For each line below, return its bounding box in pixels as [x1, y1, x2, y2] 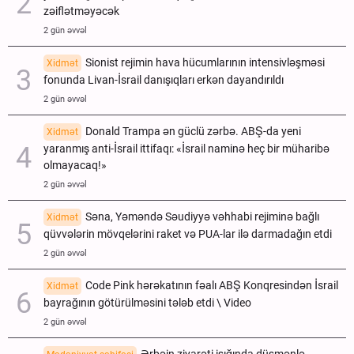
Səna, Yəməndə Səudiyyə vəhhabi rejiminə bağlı [85, 210, 319, 224]
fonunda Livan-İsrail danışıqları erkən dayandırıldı [43, 73, 284, 88]
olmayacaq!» [43, 159, 107, 173]
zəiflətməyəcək [43, 5, 119, 19]
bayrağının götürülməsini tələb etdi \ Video [43, 296, 251, 311]
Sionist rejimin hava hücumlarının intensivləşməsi [85, 56, 325, 70]
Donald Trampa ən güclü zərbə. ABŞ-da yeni [85, 125, 301, 139]
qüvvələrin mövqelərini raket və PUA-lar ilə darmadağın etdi [43, 228, 332, 242]
